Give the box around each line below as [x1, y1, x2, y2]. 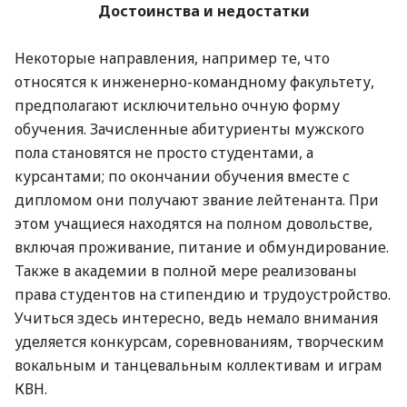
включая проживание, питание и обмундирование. [15, 236, 389, 257]
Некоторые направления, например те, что [15, 47, 330, 68]
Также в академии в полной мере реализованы [15, 260, 357, 281]
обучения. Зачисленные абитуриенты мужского [15, 118, 364, 139]
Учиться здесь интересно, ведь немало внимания [15, 307, 378, 328]
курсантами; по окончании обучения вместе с [15, 165, 350, 186]
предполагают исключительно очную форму [15, 94, 340, 115]
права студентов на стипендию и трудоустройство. [15, 283, 391, 304]
